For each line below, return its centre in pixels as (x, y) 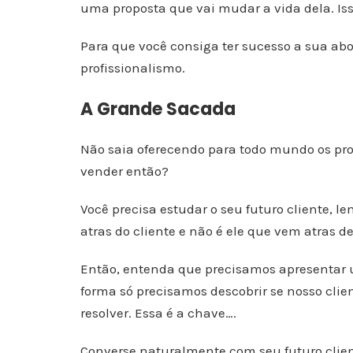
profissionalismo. (133, 68)
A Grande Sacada (158, 109)
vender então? (124, 171)
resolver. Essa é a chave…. (158, 313)
